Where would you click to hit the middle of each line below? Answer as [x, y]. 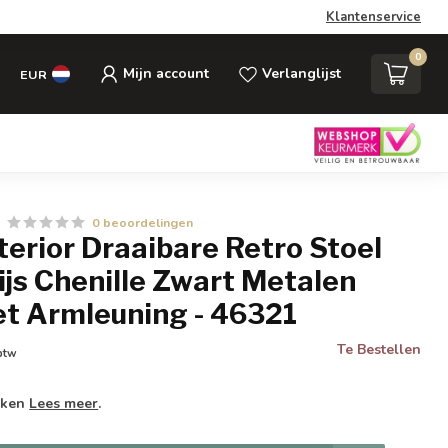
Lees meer [64, 403]
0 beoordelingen [143, 222]
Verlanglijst [301, 73]
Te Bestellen [378, 349]
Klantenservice [373, 17]
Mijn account [166, 73]
